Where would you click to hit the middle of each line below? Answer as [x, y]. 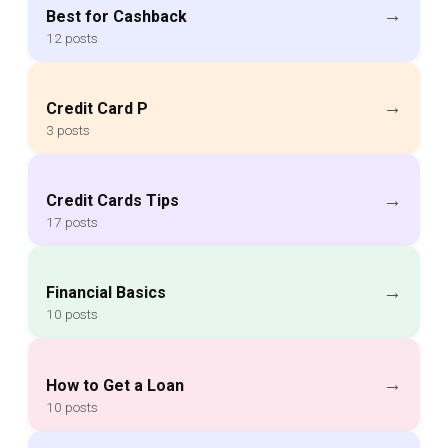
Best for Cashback [116, 16]
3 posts [68, 129]
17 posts [72, 222]
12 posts [72, 37]
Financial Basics [106, 293]
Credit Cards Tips [112, 201]
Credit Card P [97, 108]
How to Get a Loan [115, 385]
